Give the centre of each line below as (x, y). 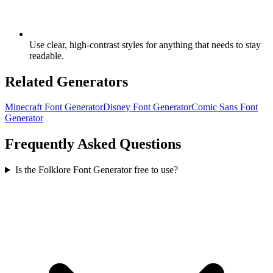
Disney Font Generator (147, 107)
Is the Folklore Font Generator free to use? (96, 170)
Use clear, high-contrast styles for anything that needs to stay (145, 44)
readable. (47, 55)
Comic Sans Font (225, 107)
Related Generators (66, 81)
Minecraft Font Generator (54, 107)
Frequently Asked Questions (93, 144)
